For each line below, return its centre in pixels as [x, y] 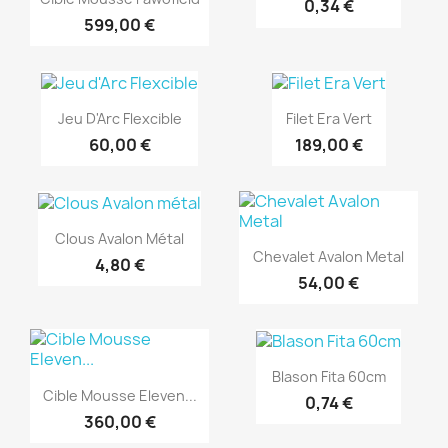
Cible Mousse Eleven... [119, 395]
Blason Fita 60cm [328, 377]
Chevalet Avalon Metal [328, 257]
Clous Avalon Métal [119, 238]
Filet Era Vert [328, 118]
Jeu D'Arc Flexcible [119, 118]
